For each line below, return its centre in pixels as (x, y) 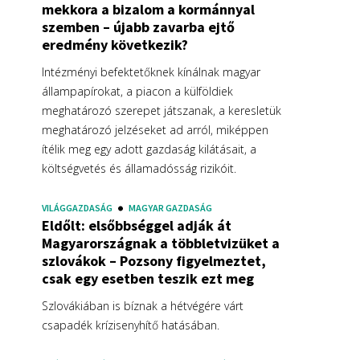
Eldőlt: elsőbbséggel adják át (137, 225)
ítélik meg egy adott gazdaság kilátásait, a (149, 149)
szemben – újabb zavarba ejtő (138, 27)
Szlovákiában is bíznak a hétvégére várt (143, 305)
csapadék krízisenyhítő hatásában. (131, 325)
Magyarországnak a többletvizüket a (161, 243)
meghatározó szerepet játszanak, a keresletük (162, 110)
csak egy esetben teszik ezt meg (148, 278)
